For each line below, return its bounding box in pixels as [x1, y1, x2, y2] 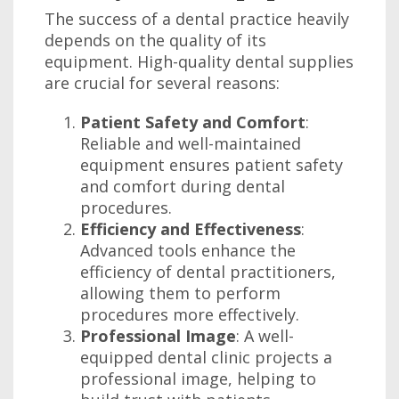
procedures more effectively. [80, 304, 299, 325]
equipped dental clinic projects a [80, 346, 332, 368]
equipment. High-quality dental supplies [45, 51, 354, 72]
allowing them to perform [80, 282, 281, 304]
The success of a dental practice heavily [45, 8, 349, 29]
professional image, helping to [80, 368, 316, 389]
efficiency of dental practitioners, [80, 261, 336, 282]
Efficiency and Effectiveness [80, 218, 301, 240]
